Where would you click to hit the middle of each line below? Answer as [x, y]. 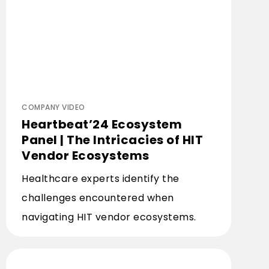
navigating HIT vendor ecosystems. [109, 217]
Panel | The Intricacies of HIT [112, 140]
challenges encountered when [98, 198]
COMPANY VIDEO [53, 107]
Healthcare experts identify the [101, 179]
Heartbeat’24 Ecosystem [102, 124]
